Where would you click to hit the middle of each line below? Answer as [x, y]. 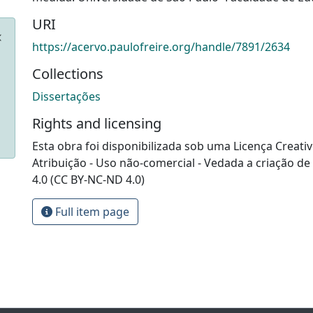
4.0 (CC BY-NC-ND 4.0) [88, 179]
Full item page [91, 211]
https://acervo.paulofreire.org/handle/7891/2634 [161, 46]
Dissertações [66, 96]
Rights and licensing [97, 123]
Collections [68, 73]
